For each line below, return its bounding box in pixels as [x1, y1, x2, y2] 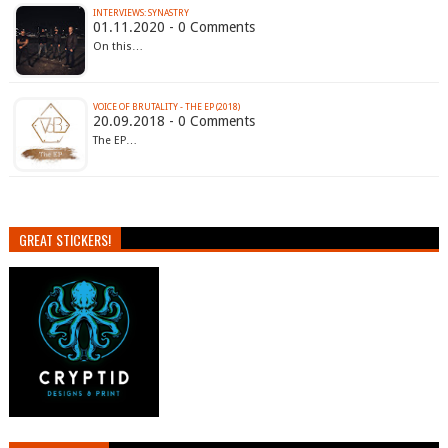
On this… [92, 40, 143, 54]
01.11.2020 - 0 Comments [92, 19, 255, 36]
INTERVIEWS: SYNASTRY [92, 8, 189, 19]
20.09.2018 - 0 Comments [92, 113, 255, 130]
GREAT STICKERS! [18, 229, 111, 251]
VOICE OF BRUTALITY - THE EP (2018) [92, 102, 240, 113]
